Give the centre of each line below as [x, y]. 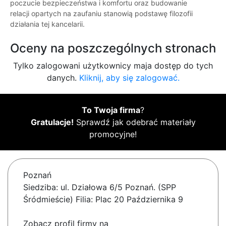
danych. [63, 78]
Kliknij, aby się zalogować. [129, 78]
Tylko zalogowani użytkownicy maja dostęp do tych [113, 66]
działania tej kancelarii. [47, 24]
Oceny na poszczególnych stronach [113, 48]
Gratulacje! [52, 122]
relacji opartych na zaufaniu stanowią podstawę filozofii [101, 14]
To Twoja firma [111, 110]
